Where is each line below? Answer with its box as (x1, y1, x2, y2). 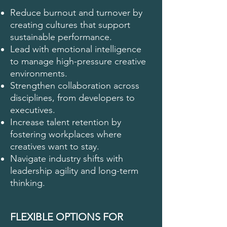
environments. (10, 68, 67, 79)
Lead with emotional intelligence (10, 44, 141, 55)
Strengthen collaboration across (10, 80, 139, 91)
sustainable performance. (10, 31, 112, 43)
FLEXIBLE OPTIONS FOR (10, 211, 123, 223)
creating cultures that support (10, 19, 130, 30)
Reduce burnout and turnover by (10, 7, 142, 18)
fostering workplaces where (10, 129, 122, 140)
